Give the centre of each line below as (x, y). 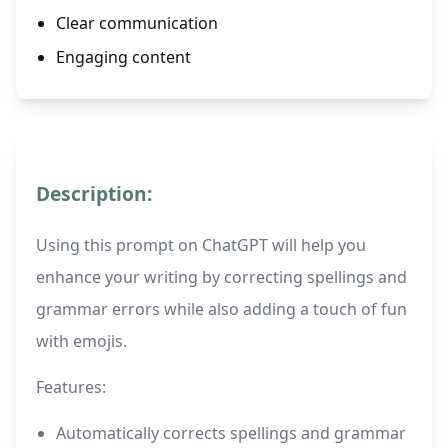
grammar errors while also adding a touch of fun (221, 309)
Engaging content (123, 57)
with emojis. (81, 341)
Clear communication (137, 23)
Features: (71, 387)
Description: (94, 194)
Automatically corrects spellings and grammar (231, 433)
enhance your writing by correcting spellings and (221, 277)
